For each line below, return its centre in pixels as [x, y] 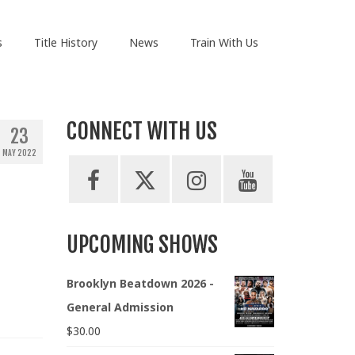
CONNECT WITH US [141, 132]
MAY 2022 [19, 153]
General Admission [120, 307]
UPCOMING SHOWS [142, 245]
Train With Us [224, 42]
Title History [65, 42]
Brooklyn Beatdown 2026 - [140, 284]
